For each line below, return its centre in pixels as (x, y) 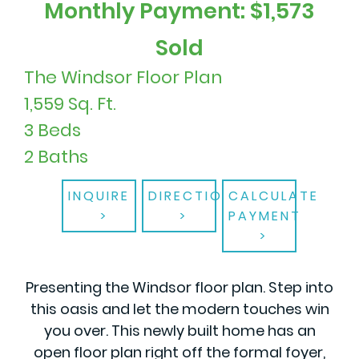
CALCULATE (273, 196)
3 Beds (52, 130)
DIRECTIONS (195, 196)
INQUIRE (99, 196)
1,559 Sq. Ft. (70, 103)
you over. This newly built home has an (179, 330)
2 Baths (56, 156)
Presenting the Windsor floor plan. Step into (179, 287)
